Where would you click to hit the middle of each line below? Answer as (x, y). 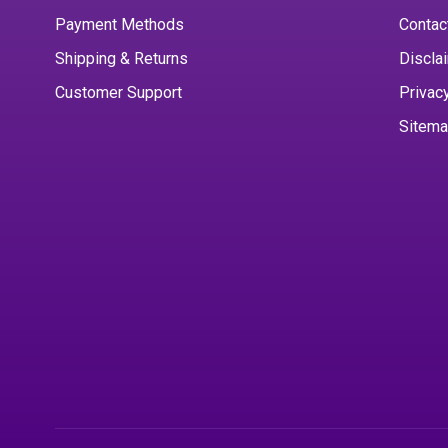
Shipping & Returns (121, 58)
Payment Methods (119, 24)
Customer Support (118, 92)
